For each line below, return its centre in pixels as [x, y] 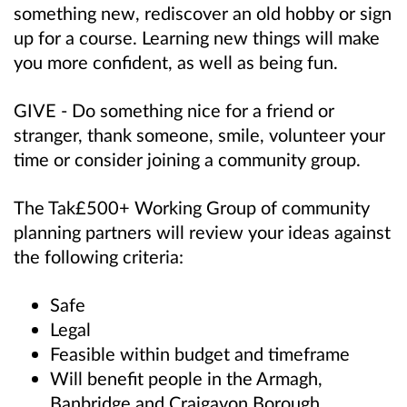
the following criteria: [99, 257]
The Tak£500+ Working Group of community [192, 208]
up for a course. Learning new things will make [197, 37]
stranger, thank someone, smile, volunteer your [199, 135]
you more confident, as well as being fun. [176, 61]
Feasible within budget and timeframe [200, 354]
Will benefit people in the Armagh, [186, 378]
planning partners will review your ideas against [202, 232]
